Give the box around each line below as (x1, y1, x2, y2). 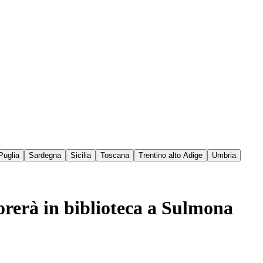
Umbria (212, 151, 236, 160)
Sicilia (70, 151, 91, 160)
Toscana (100, 151, 129, 160)
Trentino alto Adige (139, 151, 203, 160)
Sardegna (29, 151, 61, 160)
